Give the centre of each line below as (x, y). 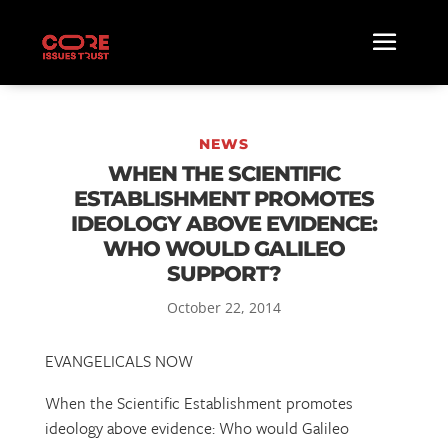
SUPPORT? (223, 273)
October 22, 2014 (223, 307)
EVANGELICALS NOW (118, 361)
